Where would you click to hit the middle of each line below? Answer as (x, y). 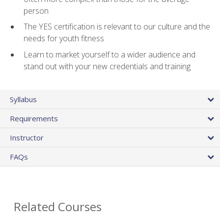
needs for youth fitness (64, 39)
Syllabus (23, 99)
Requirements (34, 118)
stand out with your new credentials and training (107, 66)
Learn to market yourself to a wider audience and (110, 54)
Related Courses (58, 206)
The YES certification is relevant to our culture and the (117, 27)
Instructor (27, 137)
